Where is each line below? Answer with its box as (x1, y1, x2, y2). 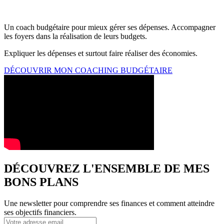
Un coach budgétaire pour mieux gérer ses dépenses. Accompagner (4, 22, 215, 31)
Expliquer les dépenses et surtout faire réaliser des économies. (4, 48, 197, 57)
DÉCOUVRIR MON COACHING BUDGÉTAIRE (4, 65, 172, 74)
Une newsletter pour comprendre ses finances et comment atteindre (4, 198, 214, 207)
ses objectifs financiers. (4, 207, 76, 216)
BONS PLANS (4, 175, 78, 188)
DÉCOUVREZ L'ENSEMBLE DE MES (4, 161, 209, 175)
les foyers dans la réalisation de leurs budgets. (4, 31, 147, 40)
